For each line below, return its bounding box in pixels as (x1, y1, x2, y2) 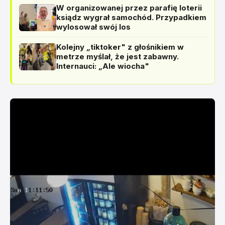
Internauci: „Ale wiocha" (56, 61, 149, 71)
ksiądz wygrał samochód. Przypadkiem (56, 13, 206, 22)
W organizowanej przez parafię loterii (56, 3, 202, 13)
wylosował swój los (56, 22, 131, 32)
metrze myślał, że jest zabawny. (56, 52, 179, 61)
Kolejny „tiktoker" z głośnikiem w (56, 42, 184, 52)
